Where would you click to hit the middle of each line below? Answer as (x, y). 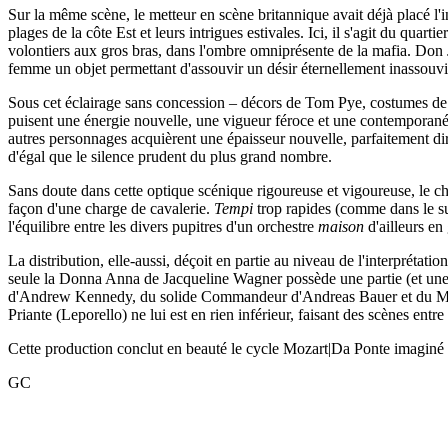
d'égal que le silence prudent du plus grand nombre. (170, 157)
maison (341, 227)
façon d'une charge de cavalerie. (111, 209)
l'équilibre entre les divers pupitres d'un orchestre (163, 227)
